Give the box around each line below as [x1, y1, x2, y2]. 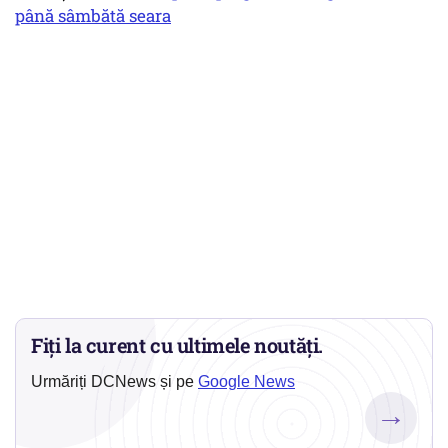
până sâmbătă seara [15, 4, 171, 28]
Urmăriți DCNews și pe [31, 373, 198, 391]
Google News [198, 373, 295, 391]
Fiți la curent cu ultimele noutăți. [31, 332, 324, 359]
